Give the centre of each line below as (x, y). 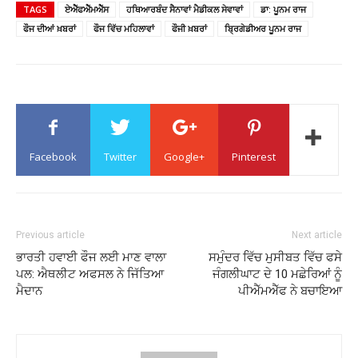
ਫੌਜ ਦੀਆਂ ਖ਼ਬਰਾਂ (50, 28)
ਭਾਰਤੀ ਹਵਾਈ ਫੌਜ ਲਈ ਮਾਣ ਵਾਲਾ (91, 257)
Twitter (120, 156)
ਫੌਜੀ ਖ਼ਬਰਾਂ (189, 28)
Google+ (184, 156)
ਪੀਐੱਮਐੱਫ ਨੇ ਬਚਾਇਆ (290, 290)
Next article (317, 235)
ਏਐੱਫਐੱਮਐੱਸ (87, 9)
